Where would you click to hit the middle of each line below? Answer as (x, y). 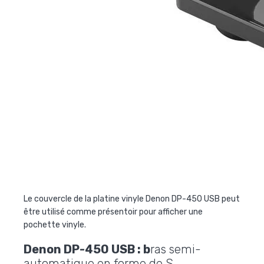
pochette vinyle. (55, 225)
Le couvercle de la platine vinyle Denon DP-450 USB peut (132, 199)
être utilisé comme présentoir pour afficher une (113, 212)
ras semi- (176, 249)
